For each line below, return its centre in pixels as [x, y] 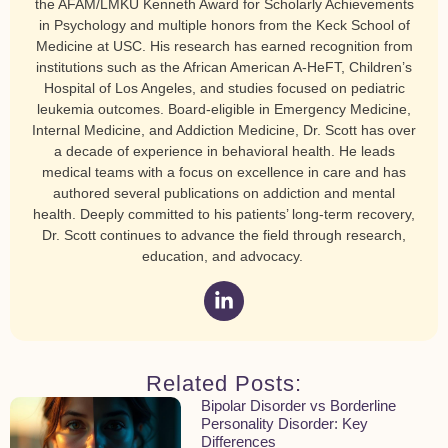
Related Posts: [224, 384]
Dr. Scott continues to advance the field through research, [224, 235]
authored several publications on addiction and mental [224, 193]
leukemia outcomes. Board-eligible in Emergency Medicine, [224, 109]
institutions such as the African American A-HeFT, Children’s [224, 67]
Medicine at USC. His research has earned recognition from [224, 46]
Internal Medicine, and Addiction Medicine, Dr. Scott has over [224, 130]
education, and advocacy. [224, 256]
